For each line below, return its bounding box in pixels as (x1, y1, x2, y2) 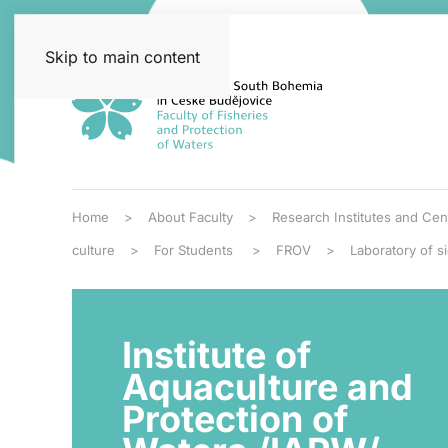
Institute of (122, 333, 311, 377)
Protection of (122, 397, 348, 441)
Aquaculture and (122, 365, 413, 409)
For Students (154, 242, 237, 258)
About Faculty (148, 209, 233, 225)
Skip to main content (45, 47, 200, 67)
